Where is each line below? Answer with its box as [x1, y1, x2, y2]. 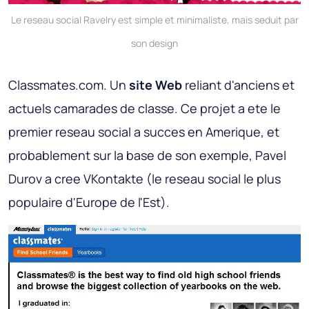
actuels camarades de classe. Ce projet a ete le [8, 100, 281, 117]
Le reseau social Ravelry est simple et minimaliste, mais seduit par [10, 13, 299, 27]
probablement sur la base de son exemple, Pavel [8, 147, 286, 164]
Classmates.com [8, 77, 103, 94]
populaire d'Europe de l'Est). [8, 194, 170, 211]
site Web [129, 77, 182, 94]
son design [131, 37, 178, 50]
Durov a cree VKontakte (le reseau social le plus [8, 170, 281, 188]
